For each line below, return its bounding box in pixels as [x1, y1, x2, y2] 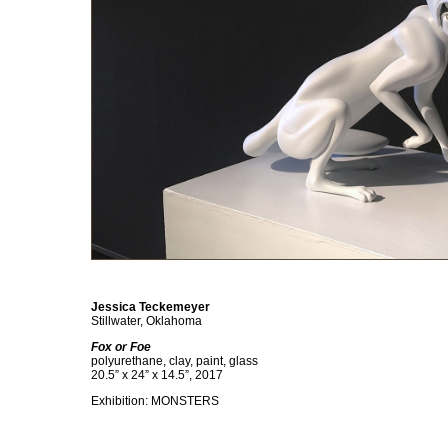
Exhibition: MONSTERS [91, 394, 219, 408]
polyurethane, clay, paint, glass [91, 354, 258, 368]
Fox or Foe [91, 340, 151, 354]
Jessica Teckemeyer [91, 300, 210, 314]
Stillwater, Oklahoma [91, 314, 202, 328]
